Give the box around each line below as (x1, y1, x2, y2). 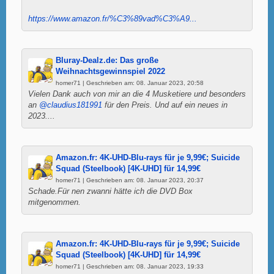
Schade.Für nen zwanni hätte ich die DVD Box (28, 187, 193, 196)
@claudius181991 (39, 100, 102, 109)
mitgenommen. (28, 198, 81, 207)
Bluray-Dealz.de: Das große (56, 56, 158, 65)
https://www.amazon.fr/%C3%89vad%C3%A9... (28, 14, 197, 23)
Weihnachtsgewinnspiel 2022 (56, 67, 165, 76)
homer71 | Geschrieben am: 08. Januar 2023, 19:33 (56, 262, 204, 270)
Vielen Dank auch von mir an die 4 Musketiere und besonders (28, 89, 246, 98)
